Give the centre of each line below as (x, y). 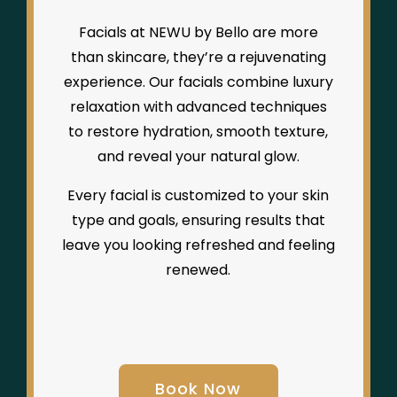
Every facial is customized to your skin (198, 196)
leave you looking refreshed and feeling (198, 245)
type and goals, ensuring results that (198, 221)
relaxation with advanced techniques (198, 107)
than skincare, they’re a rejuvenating (198, 58)
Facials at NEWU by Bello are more (198, 33)
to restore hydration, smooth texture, (198, 132)
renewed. (198, 270)
